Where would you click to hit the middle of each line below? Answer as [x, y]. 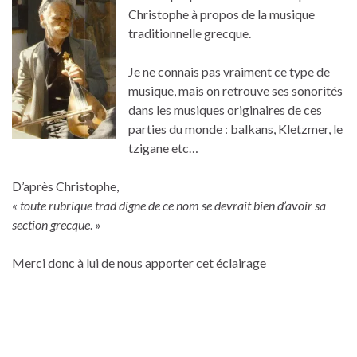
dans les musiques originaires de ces [225, 110]
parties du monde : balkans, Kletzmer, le [235, 129]
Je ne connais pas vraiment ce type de [229, 72]
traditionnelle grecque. [190, 33]
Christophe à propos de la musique [222, 14]
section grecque [51, 225]
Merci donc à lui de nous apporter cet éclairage [139, 263]
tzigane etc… [163, 148]
